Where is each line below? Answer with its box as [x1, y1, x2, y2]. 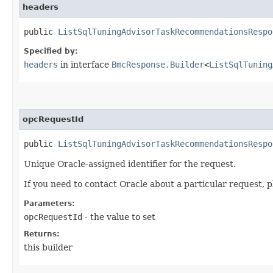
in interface [58, 59, 112, 69]
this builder [24, 242, 73, 252]
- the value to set [82, 211, 155, 222]
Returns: [24, 229, 60, 238]
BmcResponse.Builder [112, 59, 204, 69]
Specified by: [24, 46, 78, 55]
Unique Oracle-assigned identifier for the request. [24, 158, 236, 169]
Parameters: [24, 199, 75, 208]
